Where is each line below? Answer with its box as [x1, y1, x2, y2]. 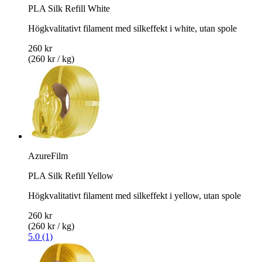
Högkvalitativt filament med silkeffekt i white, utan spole [28, 23, 237, 33]
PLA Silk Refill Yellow [28, 170, 113, 181]
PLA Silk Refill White [28, 3, 110, 13]
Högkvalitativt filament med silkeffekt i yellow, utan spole [28, 190, 241, 201]
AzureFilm [28, 150, 68, 161]
